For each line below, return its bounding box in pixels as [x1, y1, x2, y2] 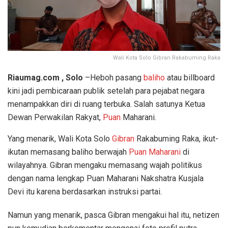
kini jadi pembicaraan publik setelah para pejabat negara [8, 85, 205, 96]
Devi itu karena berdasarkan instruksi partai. [8, 186, 162, 196]
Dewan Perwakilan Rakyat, [8, 112, 103, 122]
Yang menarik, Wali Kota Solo [8, 133, 112, 144]
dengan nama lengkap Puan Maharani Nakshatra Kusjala [8, 173, 204, 183]
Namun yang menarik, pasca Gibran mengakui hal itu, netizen [8, 210, 219, 220]
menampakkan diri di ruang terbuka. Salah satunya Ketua [8, 99, 205, 109]
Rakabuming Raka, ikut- [134, 133, 218, 144]
